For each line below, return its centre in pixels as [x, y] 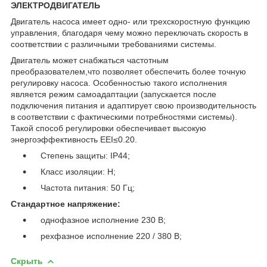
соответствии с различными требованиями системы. [114, 44]
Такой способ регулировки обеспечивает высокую [108, 128]
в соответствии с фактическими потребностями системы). [124, 117]
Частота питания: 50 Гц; [83, 187]
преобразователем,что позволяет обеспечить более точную [128, 71]
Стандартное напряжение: [66, 204]
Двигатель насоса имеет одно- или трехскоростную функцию [131, 21]
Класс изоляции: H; [73, 171]
